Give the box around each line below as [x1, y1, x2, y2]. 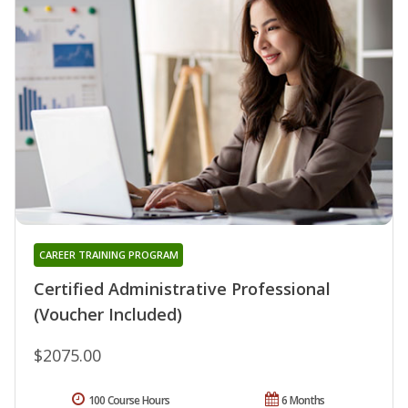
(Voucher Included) [34, 302, 182, 325]
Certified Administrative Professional [34, 277, 331, 300]
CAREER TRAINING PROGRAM [38, 247, 178, 261]
